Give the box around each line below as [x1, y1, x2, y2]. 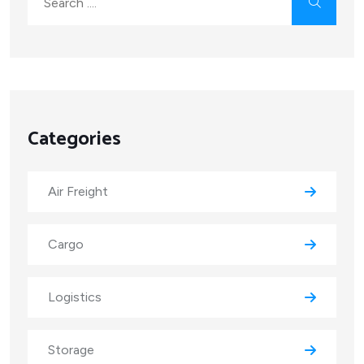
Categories [28, 123, 121, 156]
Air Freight [48, 184, 108, 200]
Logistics [48, 289, 102, 305]
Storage [48, 342, 94, 358]
